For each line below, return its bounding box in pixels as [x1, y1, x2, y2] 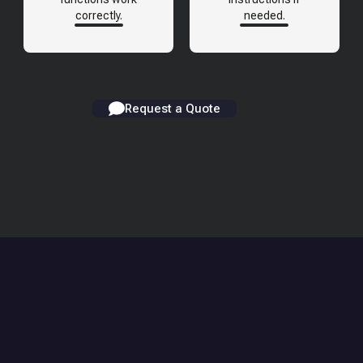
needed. [243, 8, 285, 22]
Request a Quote [125, 100, 220, 116]
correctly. [75, 8, 122, 22]
